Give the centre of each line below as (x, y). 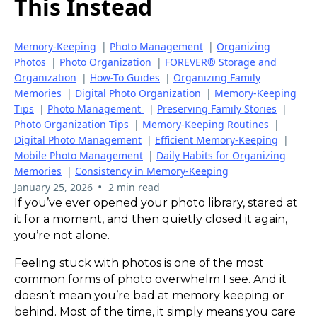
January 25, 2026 (53, 187)
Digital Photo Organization (138, 93)
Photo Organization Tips (71, 124)
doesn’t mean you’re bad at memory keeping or (149, 295)
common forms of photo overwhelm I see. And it (150, 279)
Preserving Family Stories (217, 108)
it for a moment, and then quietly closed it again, (151, 219)
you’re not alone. (62, 235)
